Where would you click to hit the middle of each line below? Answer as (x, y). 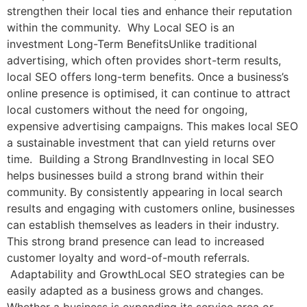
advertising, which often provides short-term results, (144, 61)
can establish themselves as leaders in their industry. (143, 225)
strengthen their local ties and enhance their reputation (149, 11)
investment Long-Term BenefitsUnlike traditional (132, 44)
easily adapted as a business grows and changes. (135, 291)
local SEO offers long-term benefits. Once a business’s (148, 77)
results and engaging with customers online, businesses (151, 209)
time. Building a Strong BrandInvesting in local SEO (140, 159)
